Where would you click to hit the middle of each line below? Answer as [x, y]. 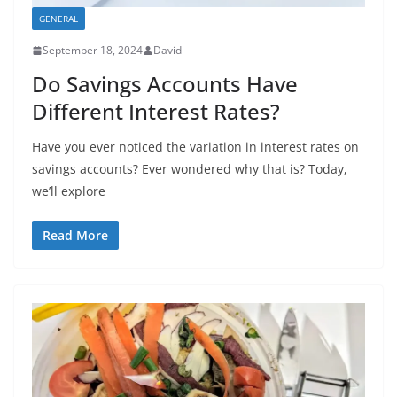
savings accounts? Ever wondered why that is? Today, [190, 169]
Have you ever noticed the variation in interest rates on [195, 147]
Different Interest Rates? [159, 112]
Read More [75, 236]
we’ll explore [69, 191]
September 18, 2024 [93, 51]
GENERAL [58, 19]
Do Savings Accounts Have [165, 84]
